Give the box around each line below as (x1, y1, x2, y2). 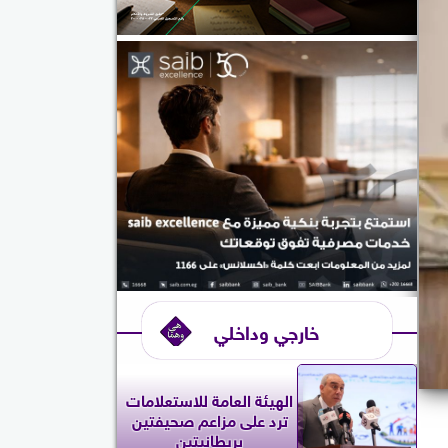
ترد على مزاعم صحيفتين (131, 405, 288, 432)
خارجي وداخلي (214, 314, 319, 347)
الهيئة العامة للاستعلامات (126, 385, 293, 412)
